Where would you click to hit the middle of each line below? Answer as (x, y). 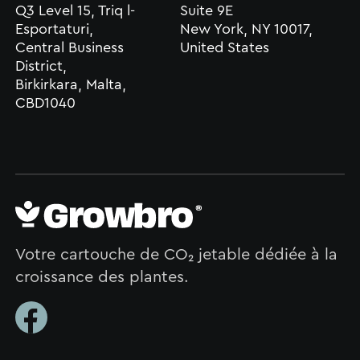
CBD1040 (45, 103)
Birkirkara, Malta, (70, 85)
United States (225, 48)
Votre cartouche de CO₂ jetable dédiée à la (176, 254)
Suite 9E (207, 11)
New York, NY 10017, (246, 29)
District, (41, 66)
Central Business (69, 48)
